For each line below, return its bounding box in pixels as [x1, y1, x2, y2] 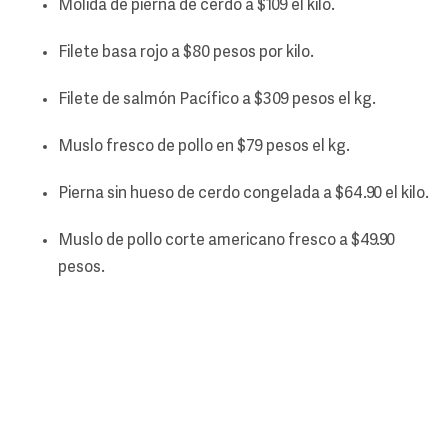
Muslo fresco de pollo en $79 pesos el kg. [58, 139, 350, 156]
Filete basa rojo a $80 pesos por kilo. [58, 45, 314, 62]
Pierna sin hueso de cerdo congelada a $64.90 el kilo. [58, 186, 429, 203]
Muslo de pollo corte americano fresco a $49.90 [58, 233, 395, 250]
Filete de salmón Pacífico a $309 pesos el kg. [58, 92, 376, 109]
